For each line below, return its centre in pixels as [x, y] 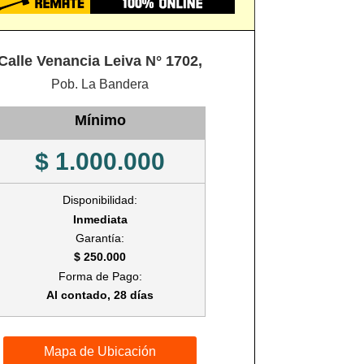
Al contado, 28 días [100, 295]
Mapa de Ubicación [100, 351]
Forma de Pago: [100, 276]
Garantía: [100, 238]
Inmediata [100, 219]
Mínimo [100, 121]
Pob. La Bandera [100, 84]
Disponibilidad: [100, 200]
